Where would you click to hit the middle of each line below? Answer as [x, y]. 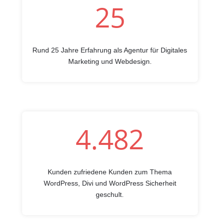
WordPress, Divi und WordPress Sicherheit [110, 183]
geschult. [110, 194]
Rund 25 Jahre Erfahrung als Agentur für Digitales [110, 50]
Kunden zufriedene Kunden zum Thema [110, 172]
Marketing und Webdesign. [110, 61]
